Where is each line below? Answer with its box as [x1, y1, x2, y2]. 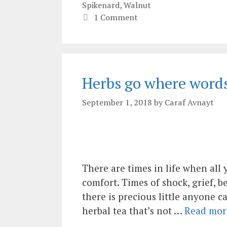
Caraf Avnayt [165, 96, 214, 108]
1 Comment [93, 11, 138, 23]
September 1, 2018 [82, 96, 152, 108]
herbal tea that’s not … [82, 204, 184, 217]
